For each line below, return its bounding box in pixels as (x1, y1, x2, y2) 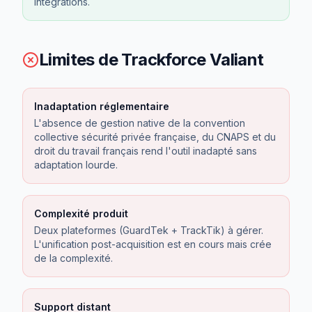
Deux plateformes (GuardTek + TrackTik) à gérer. (34, 224, 263, 236)
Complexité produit (34, 208, 128, 219)
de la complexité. (34, 252, 113, 264)
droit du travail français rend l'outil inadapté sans (34, 145, 257, 157)
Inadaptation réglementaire (34, 100, 169, 112)
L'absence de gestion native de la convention (34, 117, 245, 129)
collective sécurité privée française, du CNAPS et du (34, 131, 276, 143)
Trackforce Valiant (121, 49, 264, 70)
